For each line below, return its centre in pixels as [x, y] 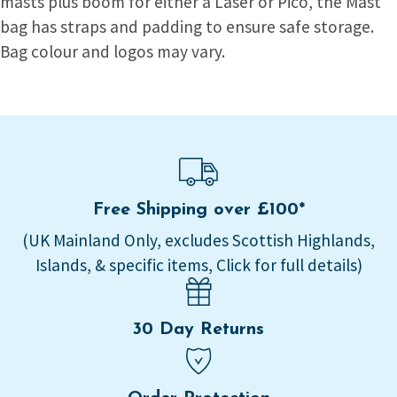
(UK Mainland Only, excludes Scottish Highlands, [198, 240]
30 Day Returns [198, 329]
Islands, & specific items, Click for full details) [198, 265]
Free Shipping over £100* [198, 210]
